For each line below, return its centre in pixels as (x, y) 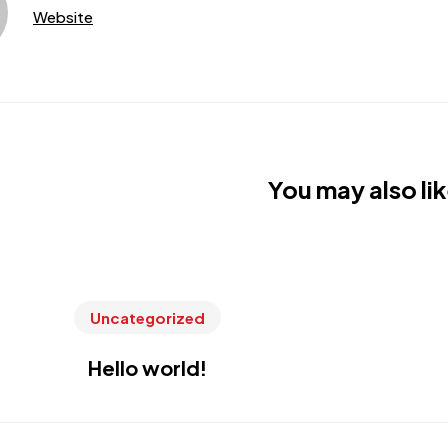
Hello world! (147, 367)
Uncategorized (147, 317)
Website (63, 16)
